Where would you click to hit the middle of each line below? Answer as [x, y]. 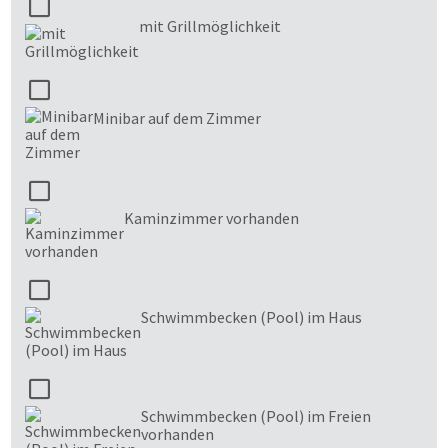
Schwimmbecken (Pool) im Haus [251, 316]
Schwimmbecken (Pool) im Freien [256, 415]
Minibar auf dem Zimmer [177, 117]
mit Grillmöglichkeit [210, 25]
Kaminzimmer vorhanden [211, 217]
